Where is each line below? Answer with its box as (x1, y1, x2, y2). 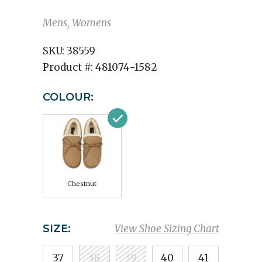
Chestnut (67, 180, 96, 188)
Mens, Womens (43, 16, 111, 29)
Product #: (43, 61, 95, 74)
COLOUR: (43, 91, 94, 104)
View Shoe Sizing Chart (115, 222, 219, 235)
